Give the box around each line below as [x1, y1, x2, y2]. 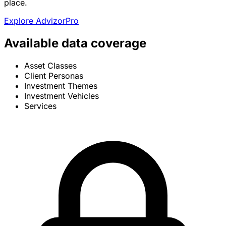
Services [24, 101, 56, 111]
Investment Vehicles [24, 91, 99, 101]
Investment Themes [24, 81, 97, 91]
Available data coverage [4, 36, 146, 51]
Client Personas [24, 71, 83, 81]
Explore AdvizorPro [4, 16, 79, 26]
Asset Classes [24, 61, 77, 71]
